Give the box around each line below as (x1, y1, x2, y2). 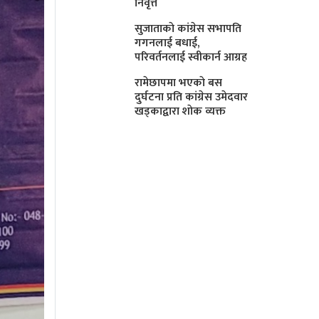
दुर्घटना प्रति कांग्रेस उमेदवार (135, 87, 249, 107)
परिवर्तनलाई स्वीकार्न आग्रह (135, 47, 248, 67)
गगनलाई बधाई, (135, 33, 200, 53)
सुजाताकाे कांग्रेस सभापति (135, 19, 242, 38)
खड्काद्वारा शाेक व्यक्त (135, 101, 226, 121)
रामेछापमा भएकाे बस (135, 73, 223, 93)
